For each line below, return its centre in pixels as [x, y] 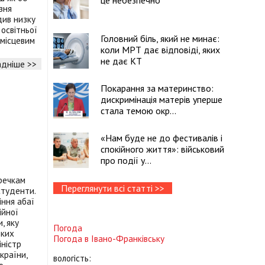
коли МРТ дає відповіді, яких [160, 50]
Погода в [72, 239]
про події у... [126, 160]
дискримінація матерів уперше [161, 99]
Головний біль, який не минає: [160, 38]
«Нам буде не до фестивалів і [161, 138]
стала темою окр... [138, 111]
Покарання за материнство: [157, 88]
